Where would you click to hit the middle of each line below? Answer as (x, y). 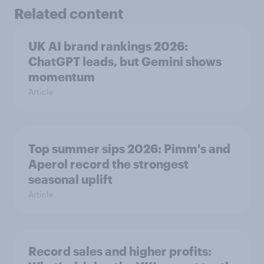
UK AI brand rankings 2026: (108, 46)
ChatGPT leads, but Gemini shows (125, 61)
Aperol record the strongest (108, 164)
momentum (62, 76)
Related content (69, 13)
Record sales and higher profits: (120, 251)
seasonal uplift (70, 179)
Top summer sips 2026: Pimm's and (129, 148)
